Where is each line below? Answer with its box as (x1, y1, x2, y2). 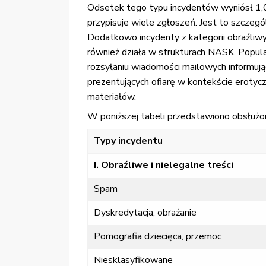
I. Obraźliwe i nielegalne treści (94, 159, 233, 172)
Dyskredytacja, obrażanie (94, 206, 197, 220)
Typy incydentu (94, 134, 163, 148)
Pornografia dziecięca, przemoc (94, 230, 221, 243)
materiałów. (87, 90, 136, 104)
